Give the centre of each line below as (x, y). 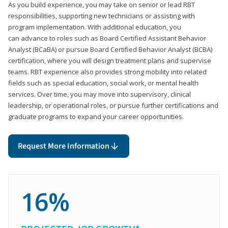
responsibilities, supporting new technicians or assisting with (102, 16)
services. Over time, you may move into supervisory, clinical (99, 94)
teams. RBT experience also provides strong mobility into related (107, 72)
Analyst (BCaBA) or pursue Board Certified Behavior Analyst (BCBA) (110, 49)
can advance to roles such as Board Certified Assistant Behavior (107, 38)
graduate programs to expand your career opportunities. (96, 116)
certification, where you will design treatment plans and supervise (110, 60)
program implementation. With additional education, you (95, 27)
